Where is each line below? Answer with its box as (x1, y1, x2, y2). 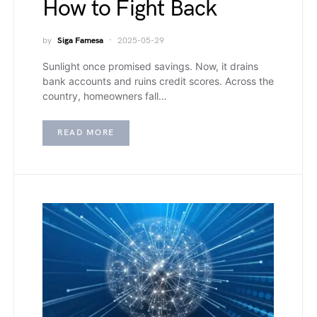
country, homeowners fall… (42, 90, 167, 102)
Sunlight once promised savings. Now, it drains (42, 60, 258, 72)
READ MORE (57, 127, 115, 138)
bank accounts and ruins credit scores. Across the (42, 75, 274, 87)
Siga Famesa (57, 35, 103, 46)
